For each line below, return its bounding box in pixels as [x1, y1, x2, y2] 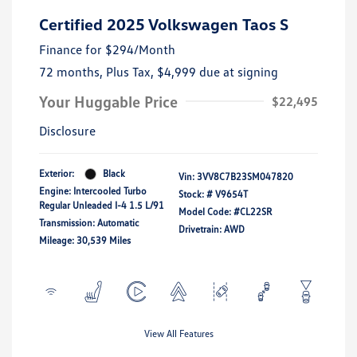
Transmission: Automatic [39, 217, 139, 229]
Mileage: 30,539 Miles [39, 234, 131, 247]
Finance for [39, 41, 102, 58]
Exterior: [39, 167, 74, 180]
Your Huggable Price [39, 92, 178, 112]
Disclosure [39, 123, 96, 139]
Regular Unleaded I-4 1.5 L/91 [39, 199, 164, 212]
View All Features [143, 328, 214, 340]
